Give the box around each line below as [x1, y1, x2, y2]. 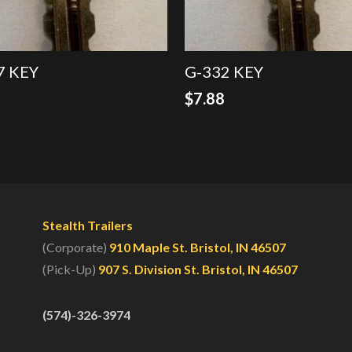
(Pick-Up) [42, 261, 98, 277]
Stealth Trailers [42, 217, 133, 233]
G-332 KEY [184, 61, 263, 81]
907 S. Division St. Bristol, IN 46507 [97, 261, 298, 277]
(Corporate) [42, 239, 109, 255]
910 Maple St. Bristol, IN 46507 [108, 239, 286, 255]
